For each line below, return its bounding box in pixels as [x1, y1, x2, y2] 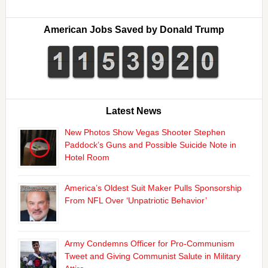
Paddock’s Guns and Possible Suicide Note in [64, 139, 236, 150]
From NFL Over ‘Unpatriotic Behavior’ [64, 195, 207, 205]
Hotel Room [64, 152, 109, 162]
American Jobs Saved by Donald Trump [43, 24, 224, 35]
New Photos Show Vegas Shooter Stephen [64, 127, 226, 137]
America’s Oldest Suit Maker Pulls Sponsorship [64, 182, 242, 193]
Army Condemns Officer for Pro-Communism [64, 238, 234, 248]
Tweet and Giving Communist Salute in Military [64, 251, 240, 261]
